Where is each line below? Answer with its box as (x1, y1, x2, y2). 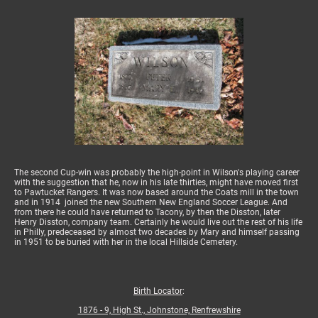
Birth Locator (133, 286, 182, 297)
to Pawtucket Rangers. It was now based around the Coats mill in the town (14, 187, 299, 197)
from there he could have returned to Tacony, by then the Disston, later (14, 207, 280, 217)
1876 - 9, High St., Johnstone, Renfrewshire (77, 305, 241, 315)
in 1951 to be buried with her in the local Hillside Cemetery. (14, 236, 238, 247)
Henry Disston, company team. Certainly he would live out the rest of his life (14, 216, 302, 227)
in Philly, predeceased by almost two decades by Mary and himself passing (14, 226, 300, 237)
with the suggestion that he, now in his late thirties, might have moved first (14, 177, 298, 187)
